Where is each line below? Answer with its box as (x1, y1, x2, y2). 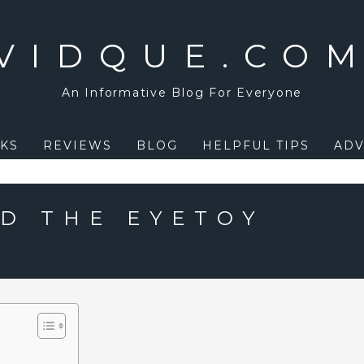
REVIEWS (42, 138, 112, 153)
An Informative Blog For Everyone (62, 85, 302, 100)
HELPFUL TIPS (201, 138, 310, 153)
